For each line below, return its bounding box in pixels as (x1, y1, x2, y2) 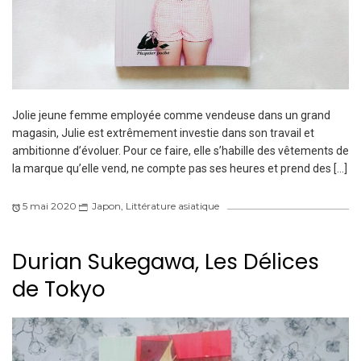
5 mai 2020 (23, 200, 77, 213)
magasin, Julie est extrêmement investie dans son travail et (12, 127, 314, 140)
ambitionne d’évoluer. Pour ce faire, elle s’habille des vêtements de (12, 144, 349, 158)
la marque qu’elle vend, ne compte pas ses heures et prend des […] (12, 162, 347, 176)
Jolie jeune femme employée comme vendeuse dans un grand (12, 109, 330, 122)
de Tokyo (12, 275, 106, 305)
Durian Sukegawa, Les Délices (12, 247, 319, 277)
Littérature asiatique (126, 200, 219, 213)
